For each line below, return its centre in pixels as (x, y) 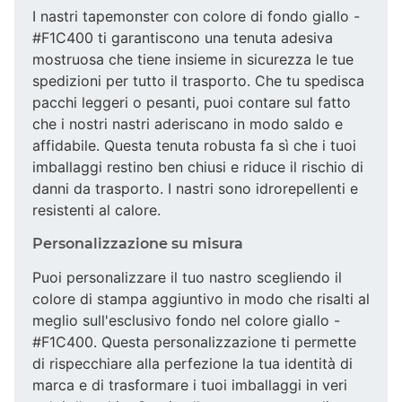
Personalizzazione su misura (138, 243)
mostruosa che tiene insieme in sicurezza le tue (193, 59)
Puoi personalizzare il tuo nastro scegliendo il (187, 277)
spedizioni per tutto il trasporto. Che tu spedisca (198, 80)
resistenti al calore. (96, 210)
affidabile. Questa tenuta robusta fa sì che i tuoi (194, 145)
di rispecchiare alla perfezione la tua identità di (192, 363)
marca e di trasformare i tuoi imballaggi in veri (190, 385)
